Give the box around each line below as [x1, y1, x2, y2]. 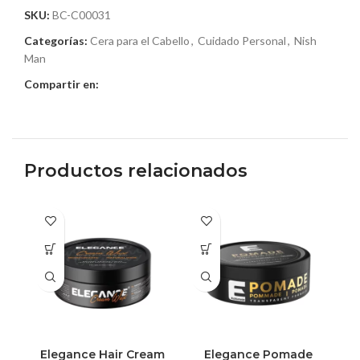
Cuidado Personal [198, 33, 286, 47]
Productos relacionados [24, 159, 247, 182]
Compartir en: [24, 76, 99, 91]
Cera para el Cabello [90, 33, 190, 47]
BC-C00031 [52, 7, 111, 22]
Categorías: [24, 33, 88, 47]
